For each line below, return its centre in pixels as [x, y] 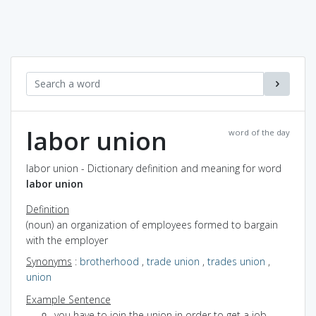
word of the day [259, 132]
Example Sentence [68, 299]
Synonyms [49, 261]
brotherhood [109, 261]
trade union [173, 261]
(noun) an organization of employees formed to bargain [152, 224]
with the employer [67, 240]
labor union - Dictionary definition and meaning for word [154, 168]
